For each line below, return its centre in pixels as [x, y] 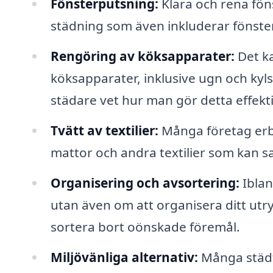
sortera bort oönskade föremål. [145, 226]
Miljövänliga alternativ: [124, 257]
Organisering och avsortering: [145, 183]
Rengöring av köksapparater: [142, 56]
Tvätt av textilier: [104, 130]
